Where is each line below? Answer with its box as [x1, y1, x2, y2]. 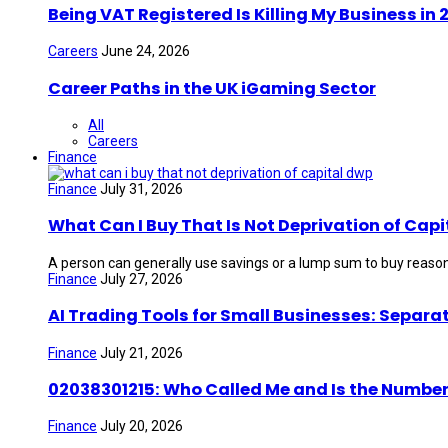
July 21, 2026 [100, 344, 183, 361]
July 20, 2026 [100, 418, 183, 435]
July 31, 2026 [100, 181, 183, 197]
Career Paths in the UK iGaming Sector [48, 76, 376, 100]
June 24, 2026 [101, 43, 190, 60]
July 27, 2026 [100, 270, 183, 287]
